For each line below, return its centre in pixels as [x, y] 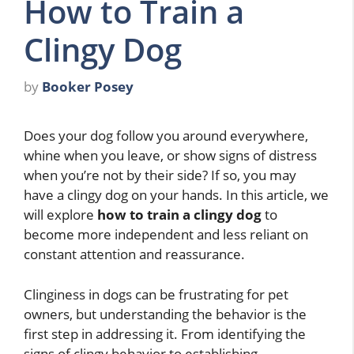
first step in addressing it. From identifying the [165, 333]
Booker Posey [88, 87]
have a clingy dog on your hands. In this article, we [176, 195]
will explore [60, 215]
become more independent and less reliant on [166, 235]
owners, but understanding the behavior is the [165, 314]
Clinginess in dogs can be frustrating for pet [156, 294]
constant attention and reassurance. [134, 254]
